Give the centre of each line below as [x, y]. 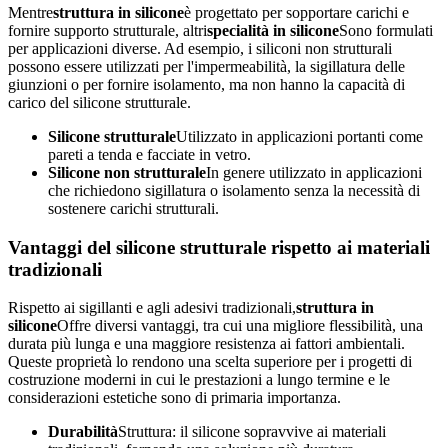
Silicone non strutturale [127, 172]
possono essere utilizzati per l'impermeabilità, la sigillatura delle [206, 66]
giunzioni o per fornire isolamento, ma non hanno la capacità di [206, 84]
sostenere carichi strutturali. [133, 208]
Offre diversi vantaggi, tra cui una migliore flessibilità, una [240, 326]
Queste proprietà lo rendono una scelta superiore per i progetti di [210, 362]
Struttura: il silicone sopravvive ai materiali [252, 432]
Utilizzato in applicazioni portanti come [299, 136]
